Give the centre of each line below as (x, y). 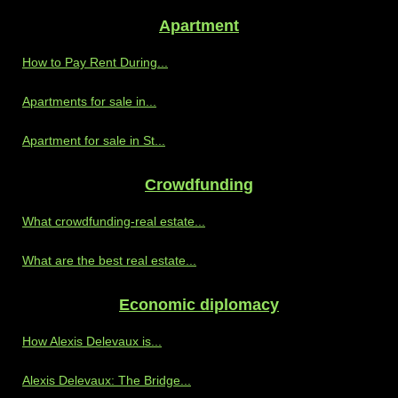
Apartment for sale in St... (94, 141)
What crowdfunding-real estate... (114, 222)
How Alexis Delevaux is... (92, 342)
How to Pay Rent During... (95, 63)
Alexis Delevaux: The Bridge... (107, 381)
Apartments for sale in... (89, 102)
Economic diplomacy (199, 305)
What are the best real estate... (109, 261)
